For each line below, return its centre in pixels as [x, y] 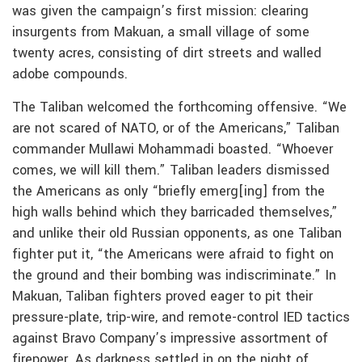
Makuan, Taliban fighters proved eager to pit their [162, 296]
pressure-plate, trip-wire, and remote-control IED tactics [181, 317]
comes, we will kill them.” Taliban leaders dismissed [171, 170]
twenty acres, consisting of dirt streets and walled [167, 53]
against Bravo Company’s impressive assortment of [170, 338]
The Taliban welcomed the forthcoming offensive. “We [179, 107]
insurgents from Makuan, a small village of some [161, 32]
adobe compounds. [70, 74]
